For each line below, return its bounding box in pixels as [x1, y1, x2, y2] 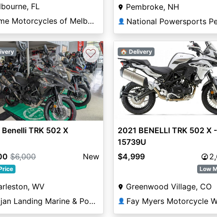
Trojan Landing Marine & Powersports [89, 196, 95, 206]
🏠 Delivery [120, 48, 152, 55]
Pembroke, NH [125, 1, 179, 12]
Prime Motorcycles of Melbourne [88, 16, 94, 26]
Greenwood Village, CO [125, 182, 212, 192]
